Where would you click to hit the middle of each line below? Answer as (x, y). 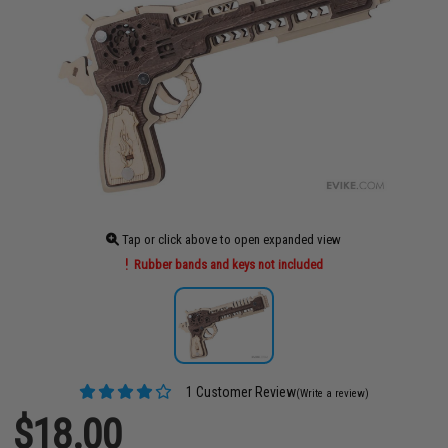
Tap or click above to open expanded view (230, 239)
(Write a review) (333, 393)
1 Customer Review (240, 392)
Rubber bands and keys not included (226, 264)
